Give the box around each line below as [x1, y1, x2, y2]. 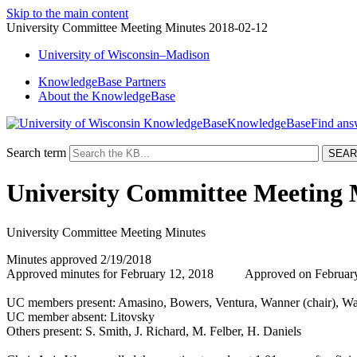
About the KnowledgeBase [38, 89, 175, 103]
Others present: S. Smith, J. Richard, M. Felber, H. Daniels [6, 324, 301, 338]
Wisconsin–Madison [104, 48, 210, 61]
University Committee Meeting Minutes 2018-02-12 [6, 21, 268, 34]
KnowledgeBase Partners [38, 75, 166, 88]
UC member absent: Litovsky [6, 309, 155, 324]
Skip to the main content [6, 6, 128, 20]
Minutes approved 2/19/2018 [6, 252, 151, 266]
